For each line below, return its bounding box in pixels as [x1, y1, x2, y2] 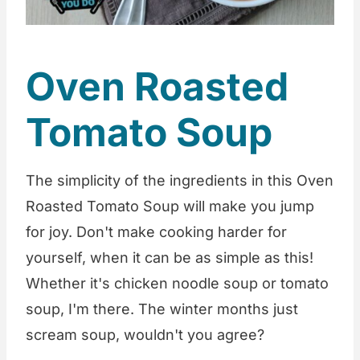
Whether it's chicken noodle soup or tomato [26, 275, 329, 292]
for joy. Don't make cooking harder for [26, 223, 287, 241]
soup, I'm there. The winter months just [26, 301, 298, 318]
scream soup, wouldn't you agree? [26, 326, 264, 344]
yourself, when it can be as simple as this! [26, 249, 313, 267]
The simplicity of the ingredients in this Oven [26, 172, 333, 190]
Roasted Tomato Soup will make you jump [26, 198, 314, 215]
